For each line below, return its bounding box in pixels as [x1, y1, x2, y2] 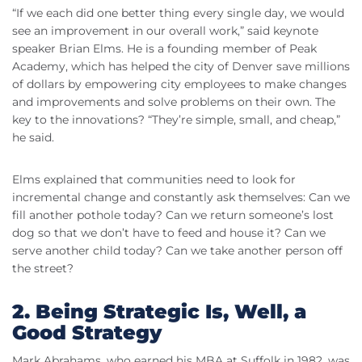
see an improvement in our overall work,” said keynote [12, 23, 318, 39]
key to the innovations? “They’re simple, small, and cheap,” [12, 112, 340, 128]
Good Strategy [12, 321, 162, 345]
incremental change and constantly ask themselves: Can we [12, 190, 350, 205]
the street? [12, 261, 74, 276]
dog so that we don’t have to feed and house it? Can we [12, 225, 326, 241]
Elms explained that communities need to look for [12, 172, 296, 187]
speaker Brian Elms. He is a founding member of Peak [12, 41, 317, 57]
